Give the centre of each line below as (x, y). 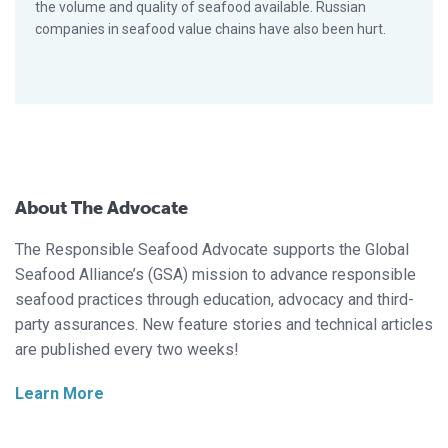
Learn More (59, 394)
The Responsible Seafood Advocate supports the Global (212, 250)
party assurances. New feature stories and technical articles (224, 325)
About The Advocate (101, 208)
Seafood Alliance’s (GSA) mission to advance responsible (215, 275)
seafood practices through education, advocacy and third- (214, 300)
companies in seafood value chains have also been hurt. (210, 29)
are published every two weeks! (127, 350)
